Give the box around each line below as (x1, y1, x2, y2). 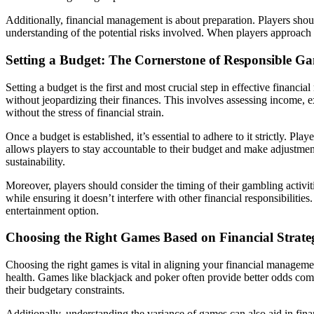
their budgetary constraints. (6, 284, 125, 296)
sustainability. (6, 155, 65, 168)
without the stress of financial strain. (6, 106, 164, 118)
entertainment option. (6, 204, 99, 217)
